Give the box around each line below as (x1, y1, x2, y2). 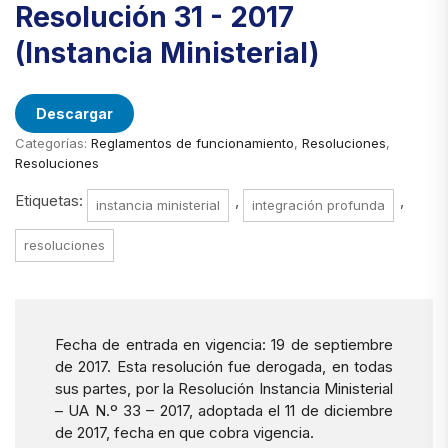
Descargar (36, 105, 113, 123)
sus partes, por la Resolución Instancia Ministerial (55, 379, 393, 399)
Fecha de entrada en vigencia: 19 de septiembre (55, 335, 393, 355)
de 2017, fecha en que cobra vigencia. (55, 423, 314, 443)
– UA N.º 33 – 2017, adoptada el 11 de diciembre (55, 401, 393, 421)
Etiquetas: (15, 191, 87, 211)
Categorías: (15, 135, 91, 152)
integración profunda (252, 197, 385, 214)
